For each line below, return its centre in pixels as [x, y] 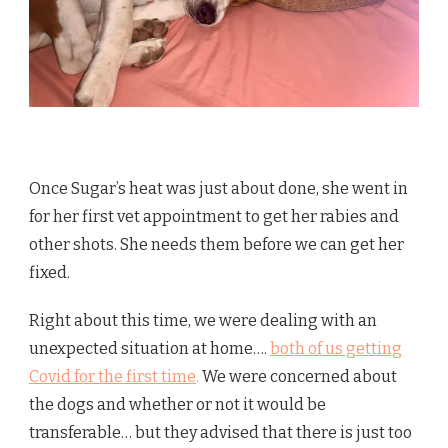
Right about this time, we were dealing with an [203, 320]
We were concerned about [298, 376]
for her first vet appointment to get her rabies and [214, 216]
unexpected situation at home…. [149, 348]
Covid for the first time [112, 376]
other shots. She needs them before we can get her [216, 244]
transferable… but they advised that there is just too [220, 432]
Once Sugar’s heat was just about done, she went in [218, 188]
